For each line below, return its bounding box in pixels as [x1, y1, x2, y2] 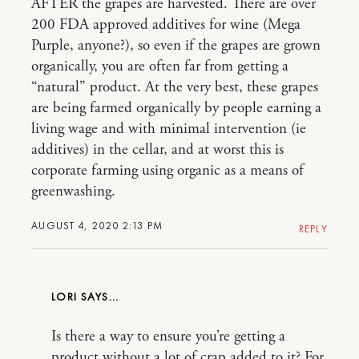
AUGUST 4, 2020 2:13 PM [31, 219, 163, 232]
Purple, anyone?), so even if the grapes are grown [31, 36, 321, 55]
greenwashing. [31, 182, 115, 201]
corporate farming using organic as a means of [31, 161, 304, 180]
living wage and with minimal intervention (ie [31, 119, 306, 139]
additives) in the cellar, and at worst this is [31, 140, 284, 159]
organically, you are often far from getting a [31, 57, 288, 76]
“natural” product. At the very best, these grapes [31, 78, 318, 97]
